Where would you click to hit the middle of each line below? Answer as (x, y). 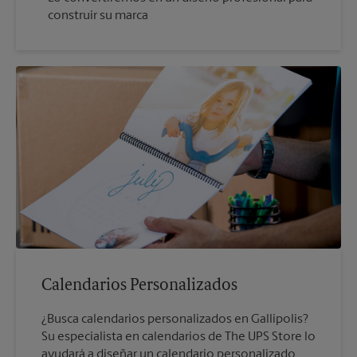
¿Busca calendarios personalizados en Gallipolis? (175, 320)
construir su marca (98, 16)
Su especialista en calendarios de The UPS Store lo (178, 337)
